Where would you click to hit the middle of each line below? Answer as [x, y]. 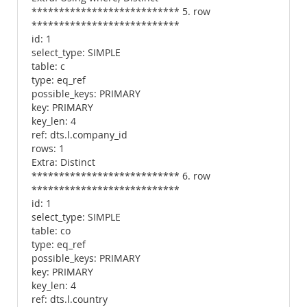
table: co [51, 231]
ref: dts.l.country [70, 299]
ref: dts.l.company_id [79, 135]
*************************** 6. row [121, 176]
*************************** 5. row [121, 12]
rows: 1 [48, 149]
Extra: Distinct [63, 162]
